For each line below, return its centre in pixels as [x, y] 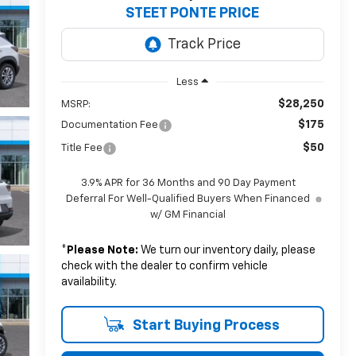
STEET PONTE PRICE [193, 14]
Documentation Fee [109, 125]
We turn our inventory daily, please [226, 250]
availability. [89, 282]
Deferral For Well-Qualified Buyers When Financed [188, 199]
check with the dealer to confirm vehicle [164, 266]
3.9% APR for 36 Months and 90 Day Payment [188, 183]
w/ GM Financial [188, 215]
